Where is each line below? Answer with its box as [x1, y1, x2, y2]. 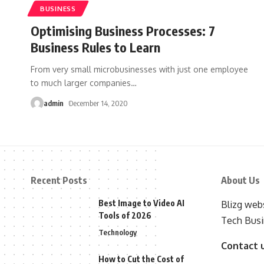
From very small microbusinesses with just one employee [31, 64, 248, 74]
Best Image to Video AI [98, 197, 184, 208]
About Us [220, 174, 260, 186]
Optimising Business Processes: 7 [31, 22, 215, 39]
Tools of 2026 [98, 210, 151, 220]
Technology [98, 227, 137, 237]
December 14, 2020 [68, 98, 128, 108]
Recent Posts [31, 174, 87, 186]
